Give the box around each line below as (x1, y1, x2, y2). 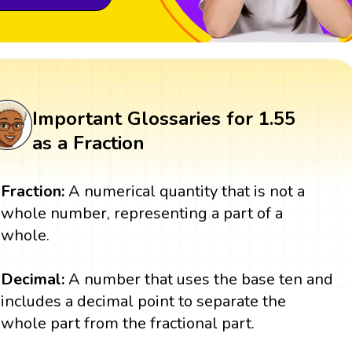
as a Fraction (31, 130, 145, 156)
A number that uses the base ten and (64, 269, 334, 291)
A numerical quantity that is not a (68, 181, 306, 203)
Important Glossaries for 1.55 (31, 106, 295, 132)
